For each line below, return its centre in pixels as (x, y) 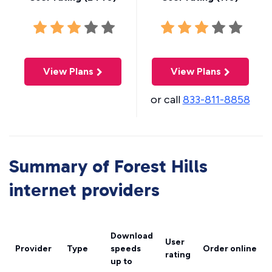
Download (132, 236)
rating (178, 255)
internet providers (84, 190)
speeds (126, 249)
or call (166, 100)
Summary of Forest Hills (108, 166)
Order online (230, 249)
